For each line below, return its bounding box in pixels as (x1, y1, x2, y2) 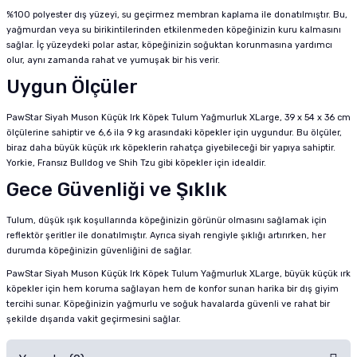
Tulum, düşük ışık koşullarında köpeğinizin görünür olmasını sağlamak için (6, 215, 327, 226)
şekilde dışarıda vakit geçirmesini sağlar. (6, 314, 181, 324)
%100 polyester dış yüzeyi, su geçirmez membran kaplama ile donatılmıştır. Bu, (6, 10, 347, 20)
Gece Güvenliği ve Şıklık (6, 178, 227, 201)
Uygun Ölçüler (6, 76, 138, 98)
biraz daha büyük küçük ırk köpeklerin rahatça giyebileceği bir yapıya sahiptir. (6, 143, 335, 153)
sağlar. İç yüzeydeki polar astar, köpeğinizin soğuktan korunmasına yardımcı (6, 40, 332, 50)
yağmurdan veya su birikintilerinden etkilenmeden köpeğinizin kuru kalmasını (6, 25, 341, 35)
